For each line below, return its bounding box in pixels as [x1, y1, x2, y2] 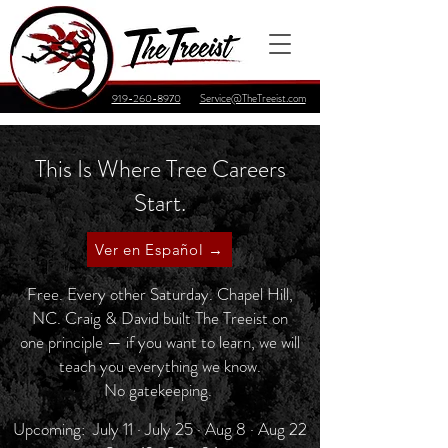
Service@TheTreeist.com [199, 90, 306, 106]
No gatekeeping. [104, 378, 216, 402]
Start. [134, 186, 186, 220]
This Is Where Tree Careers [34, 152, 286, 186]
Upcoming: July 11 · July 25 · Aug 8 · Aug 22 [13, 417, 307, 441]
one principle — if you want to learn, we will [20, 330, 300, 354]
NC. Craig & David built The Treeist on [32, 306, 288, 330]
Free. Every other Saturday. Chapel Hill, [27, 282, 293, 306]
